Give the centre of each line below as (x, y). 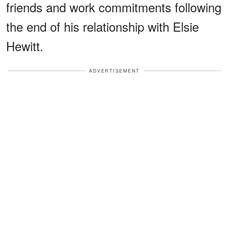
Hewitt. (25, 45)
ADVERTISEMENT (114, 71)
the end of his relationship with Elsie (102, 26)
